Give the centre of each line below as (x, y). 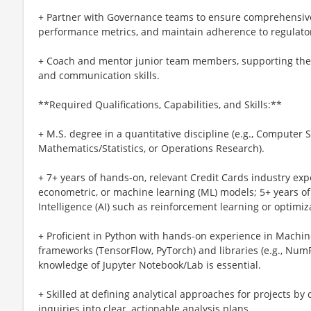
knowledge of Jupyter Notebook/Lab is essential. (150, 264)
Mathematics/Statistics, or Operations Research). (151, 148)
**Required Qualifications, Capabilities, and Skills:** (160, 104)
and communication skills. (99, 75)
